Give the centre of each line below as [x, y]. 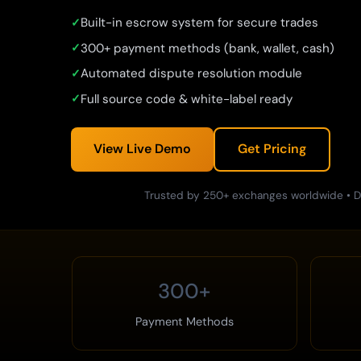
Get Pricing [272, 149]
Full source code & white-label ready [187, 99]
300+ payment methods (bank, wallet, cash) [207, 48]
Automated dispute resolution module [191, 74]
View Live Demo [142, 149]
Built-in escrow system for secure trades [199, 23]
